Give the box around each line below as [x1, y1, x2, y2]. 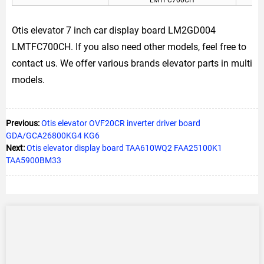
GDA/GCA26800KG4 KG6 [6, 130, 100, 140]
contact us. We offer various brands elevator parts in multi [12, 57, 252, 69]
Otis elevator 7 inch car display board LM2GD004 [12, 24, 216, 36]
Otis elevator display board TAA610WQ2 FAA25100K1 [27, 143, 222, 153]
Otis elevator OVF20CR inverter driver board [41, 118, 200, 128]
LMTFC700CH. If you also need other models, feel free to [12, 41, 246, 52]
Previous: [6, 118, 39, 128]
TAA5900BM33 [6, 155, 61, 165]
